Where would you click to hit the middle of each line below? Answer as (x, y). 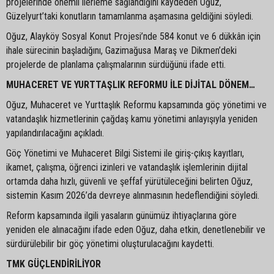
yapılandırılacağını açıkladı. (55, 133)
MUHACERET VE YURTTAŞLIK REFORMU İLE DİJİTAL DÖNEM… (131, 84)
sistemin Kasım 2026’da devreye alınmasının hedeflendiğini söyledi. (133, 195)
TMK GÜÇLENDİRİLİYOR (54, 264)
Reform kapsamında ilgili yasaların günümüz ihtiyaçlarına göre (121, 215)
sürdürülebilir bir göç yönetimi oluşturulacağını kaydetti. (110, 243)
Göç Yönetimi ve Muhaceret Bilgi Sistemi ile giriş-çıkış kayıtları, (125, 153)
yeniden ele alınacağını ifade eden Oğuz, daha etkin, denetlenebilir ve (136, 229)
